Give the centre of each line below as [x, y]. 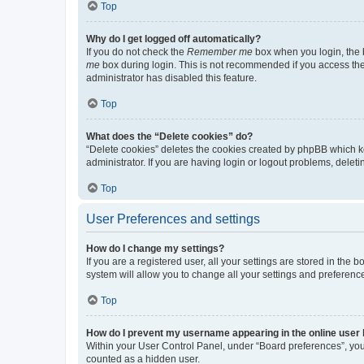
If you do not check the [136, 52]
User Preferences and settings [173, 219]
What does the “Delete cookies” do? [169, 136]
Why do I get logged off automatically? [173, 39]
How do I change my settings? [155, 248]
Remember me [220, 52]
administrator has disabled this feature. [171, 78]
